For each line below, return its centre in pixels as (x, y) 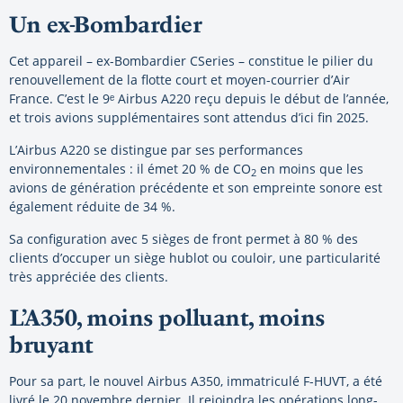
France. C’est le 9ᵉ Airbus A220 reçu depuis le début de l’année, (199, 99)
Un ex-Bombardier (105, 25)
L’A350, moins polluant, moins (167, 318)
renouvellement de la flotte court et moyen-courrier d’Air (179, 80)
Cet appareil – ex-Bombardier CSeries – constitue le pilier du (191, 61)
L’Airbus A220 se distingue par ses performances (156, 150)
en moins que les (310, 169)
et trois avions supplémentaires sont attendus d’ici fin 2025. (189, 118)
